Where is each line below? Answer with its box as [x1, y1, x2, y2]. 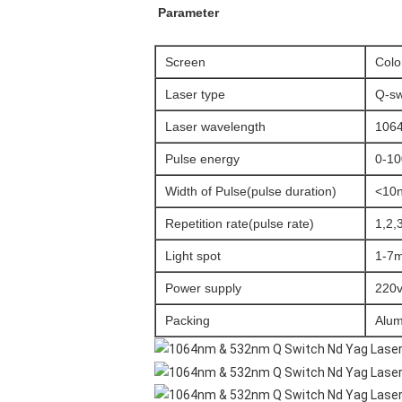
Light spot [165, 249, 221, 263]
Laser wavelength [165, 119, 266, 134]
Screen [165, 55, 205, 69]
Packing [165, 313, 210, 328]
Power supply [165, 281, 241, 295]
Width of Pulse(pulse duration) [165, 184, 336, 198]
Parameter [158, 5, 219, 20]
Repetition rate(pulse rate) [165, 216, 314, 231]
